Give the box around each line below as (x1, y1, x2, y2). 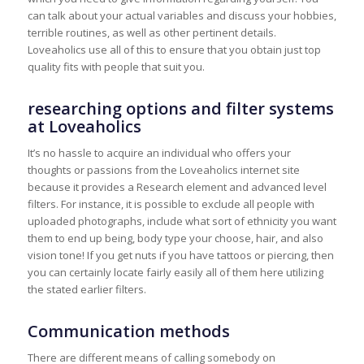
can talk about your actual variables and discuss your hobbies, (27, 7, 336, 23)
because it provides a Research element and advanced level (27, 179, 327, 194)
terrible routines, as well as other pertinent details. (27, 24, 276, 40)
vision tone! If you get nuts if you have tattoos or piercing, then (27, 247, 334, 262)
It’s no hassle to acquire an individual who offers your (27, 145, 291, 160)
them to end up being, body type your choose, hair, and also (27, 230, 323, 245)
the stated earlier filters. (27, 281, 146, 297)
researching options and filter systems (27, 97, 334, 119)
